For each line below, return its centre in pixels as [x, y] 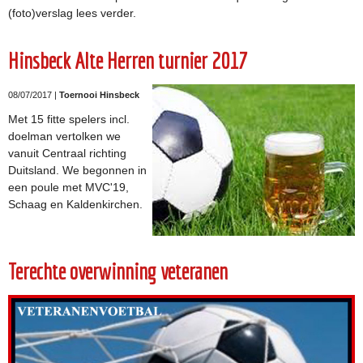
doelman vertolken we [64, 136]
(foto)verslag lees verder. [72, 13]
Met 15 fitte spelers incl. [69, 119]
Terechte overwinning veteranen [118, 271]
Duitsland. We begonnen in [77, 170]
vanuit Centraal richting [67, 153]
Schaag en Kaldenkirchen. [75, 204]
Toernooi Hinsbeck [99, 94]
